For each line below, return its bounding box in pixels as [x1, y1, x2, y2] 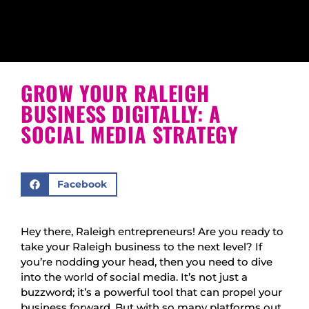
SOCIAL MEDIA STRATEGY [21, 118, 239, 150]
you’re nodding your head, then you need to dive [21, 255, 272, 268]
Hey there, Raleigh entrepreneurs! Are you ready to [21, 224, 283, 238]
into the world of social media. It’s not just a [21, 270, 248, 283]
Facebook [57, 179, 107, 190]
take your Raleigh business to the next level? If [21, 239, 262, 253]
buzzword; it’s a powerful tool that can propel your [21, 285, 282, 299]
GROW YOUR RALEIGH [21, 77, 210, 108]
